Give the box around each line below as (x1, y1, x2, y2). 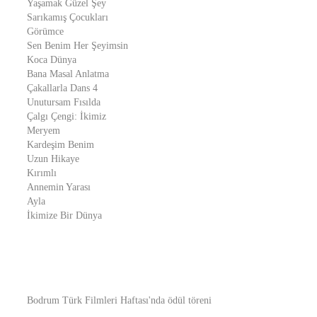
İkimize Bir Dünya (27, 210, 102, 221)
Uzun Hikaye (27, 154, 79, 164)
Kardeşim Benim (27, 139, 94, 150)
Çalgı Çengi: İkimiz (27, 111, 106, 122)
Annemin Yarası (27, 182, 91, 192)
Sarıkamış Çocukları (27, 12, 108, 23)
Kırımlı (27, 168, 57, 178)
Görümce (27, 26, 64, 37)
